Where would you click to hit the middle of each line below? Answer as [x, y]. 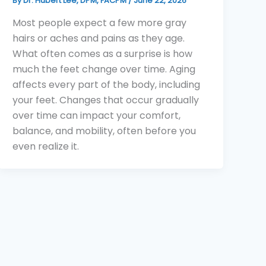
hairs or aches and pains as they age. [99, 38]
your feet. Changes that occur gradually [106, 100]
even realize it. [46, 146]
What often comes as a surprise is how [103, 53]
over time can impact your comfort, [97, 115]
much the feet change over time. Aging [104, 69]
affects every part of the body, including [107, 84]
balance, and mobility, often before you [104, 131]
